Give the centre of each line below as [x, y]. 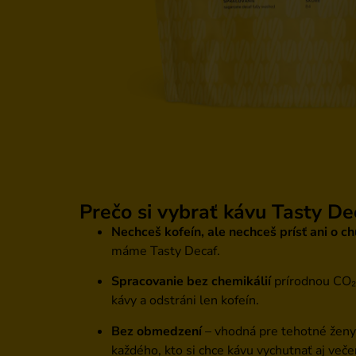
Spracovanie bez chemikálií [191, 282]
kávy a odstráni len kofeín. [185, 301]
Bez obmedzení [157, 331]
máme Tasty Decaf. [166, 251]
